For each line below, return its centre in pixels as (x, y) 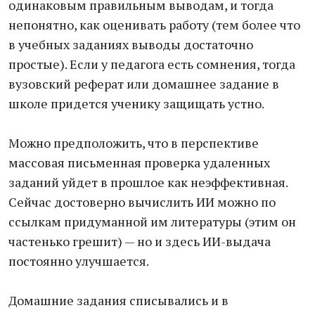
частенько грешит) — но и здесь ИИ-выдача (140, 241)
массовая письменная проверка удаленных (139, 162)
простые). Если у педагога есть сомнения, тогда (152, 64)
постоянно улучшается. (79, 261)
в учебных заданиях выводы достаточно (131, 44)
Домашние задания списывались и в (118, 300)
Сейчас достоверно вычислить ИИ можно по (142, 202)
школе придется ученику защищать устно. (136, 103)
